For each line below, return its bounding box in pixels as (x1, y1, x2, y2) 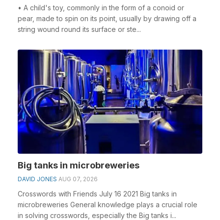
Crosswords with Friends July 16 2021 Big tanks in (18, 189, 177, 198)
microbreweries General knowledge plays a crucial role (18, 200, 197, 209)
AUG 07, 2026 (58, 175, 98, 183)
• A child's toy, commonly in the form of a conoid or (18, 3, 184, 12)
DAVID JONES (18, 175, 57, 183)
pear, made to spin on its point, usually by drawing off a (18, 14, 196, 23)
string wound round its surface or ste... (18, 25, 141, 33)
